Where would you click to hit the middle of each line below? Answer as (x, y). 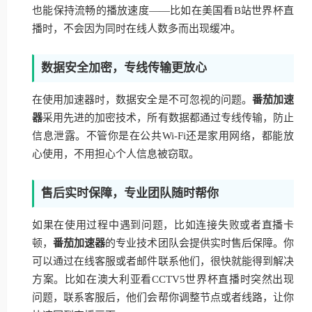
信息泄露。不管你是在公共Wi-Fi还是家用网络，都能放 (163, 136)
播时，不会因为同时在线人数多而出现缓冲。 (136, 29)
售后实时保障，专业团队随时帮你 (130, 193)
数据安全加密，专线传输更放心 (124, 68)
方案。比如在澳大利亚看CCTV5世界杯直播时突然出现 (163, 279)
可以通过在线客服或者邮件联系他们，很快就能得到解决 (163, 261)
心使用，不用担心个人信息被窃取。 (116, 154)
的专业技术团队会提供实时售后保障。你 (200, 243)
